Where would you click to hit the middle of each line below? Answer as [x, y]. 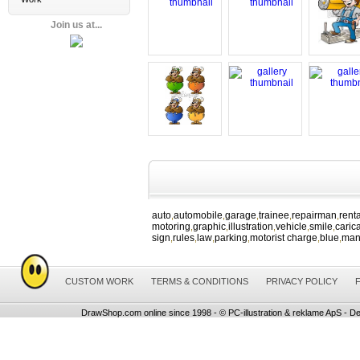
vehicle [291, 227]
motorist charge [284, 238]
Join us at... [76, 25]
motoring [171, 227]
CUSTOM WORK [99, 281]
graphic [209, 227]
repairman [314, 215]
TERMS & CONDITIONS [199, 281]
